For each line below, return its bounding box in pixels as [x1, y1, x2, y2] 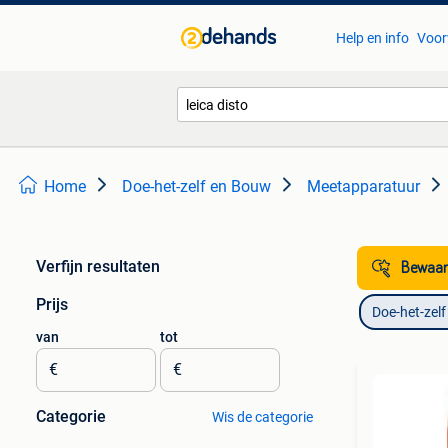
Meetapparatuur [307, 177, 420, 196]
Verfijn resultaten [36, 257, 160, 276]
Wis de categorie [211, 409, 313, 425]
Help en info [335, 30, 409, 46]
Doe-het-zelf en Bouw [122, 177, 271, 196]
